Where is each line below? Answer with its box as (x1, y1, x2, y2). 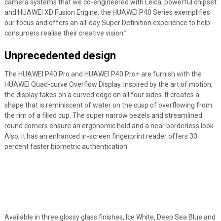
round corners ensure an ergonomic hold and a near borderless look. (4, 122, 215, 130)
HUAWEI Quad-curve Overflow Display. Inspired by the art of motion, (4, 80, 213, 88)
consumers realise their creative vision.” (4, 29, 127, 37)
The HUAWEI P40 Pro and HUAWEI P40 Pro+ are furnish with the (4, 70, 202, 78)
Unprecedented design (4, 49, 116, 62)
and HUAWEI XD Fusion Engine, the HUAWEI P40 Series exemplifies (4, 8, 210, 16)
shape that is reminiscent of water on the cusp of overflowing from (4, 101, 212, 109)
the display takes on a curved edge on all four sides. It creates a (4, 91, 199, 99)
